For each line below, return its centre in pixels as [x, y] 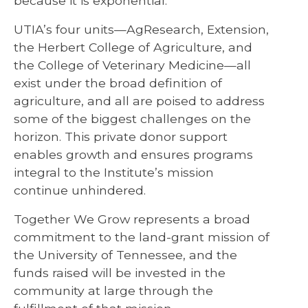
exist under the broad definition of [118, 82]
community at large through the [113, 290]
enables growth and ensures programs [133, 154]
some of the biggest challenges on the [132, 118]
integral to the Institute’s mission [114, 172]
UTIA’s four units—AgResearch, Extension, [141, 29]
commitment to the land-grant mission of [142, 236]
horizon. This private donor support [121, 136]
